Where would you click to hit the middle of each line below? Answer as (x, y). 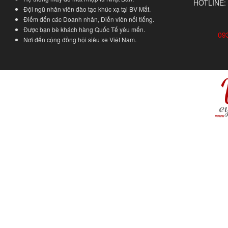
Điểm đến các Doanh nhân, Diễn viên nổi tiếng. (89, 19)
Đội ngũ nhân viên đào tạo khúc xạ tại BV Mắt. (87, 9)
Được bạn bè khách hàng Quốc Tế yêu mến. (84, 29)
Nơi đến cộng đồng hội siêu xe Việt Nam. (80, 39)
